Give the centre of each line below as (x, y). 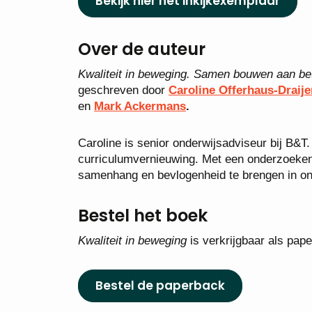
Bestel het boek (143, 216)
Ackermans (154, 107)
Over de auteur (142, 49)
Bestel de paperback (160, 286)
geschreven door (123, 91)
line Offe (219, 91)
